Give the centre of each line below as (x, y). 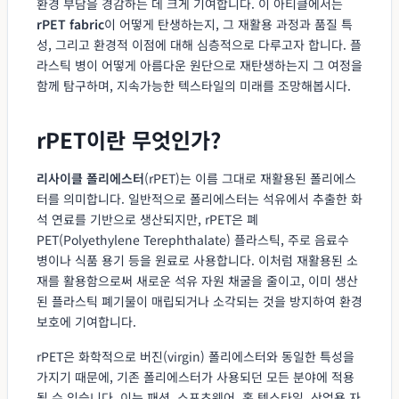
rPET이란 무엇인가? (129, 139)
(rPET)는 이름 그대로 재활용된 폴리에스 (250, 178)
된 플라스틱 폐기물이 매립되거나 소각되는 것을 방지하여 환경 (199, 301)
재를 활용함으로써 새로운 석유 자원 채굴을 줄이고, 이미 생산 (197, 280)
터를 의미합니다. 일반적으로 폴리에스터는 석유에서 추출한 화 (199, 198)
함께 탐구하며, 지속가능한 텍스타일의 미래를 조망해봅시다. (194, 85)
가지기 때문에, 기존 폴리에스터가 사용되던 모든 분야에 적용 (195, 376)
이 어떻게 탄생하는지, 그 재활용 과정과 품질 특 (228, 24)
